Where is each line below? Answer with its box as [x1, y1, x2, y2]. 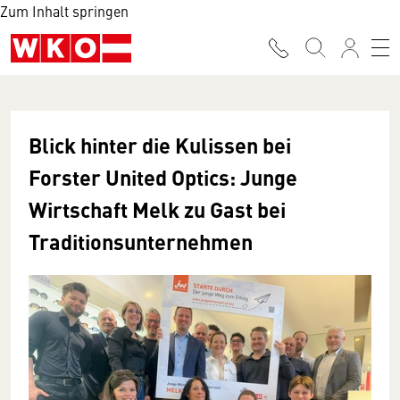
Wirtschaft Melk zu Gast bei [29, 194, 286, 224]
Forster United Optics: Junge [29, 162, 297, 192]
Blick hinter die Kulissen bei [29, 129, 291, 160]
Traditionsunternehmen [29, 226, 253, 256]
